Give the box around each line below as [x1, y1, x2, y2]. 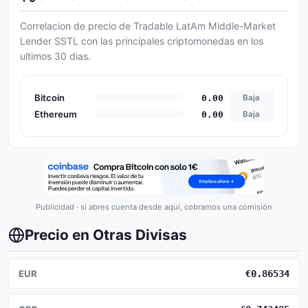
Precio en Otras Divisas [25, 226, 187, 243]
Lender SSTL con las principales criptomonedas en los [20, 35, 263, 47]
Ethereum [34, 108, 77, 120]
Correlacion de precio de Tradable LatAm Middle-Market [20, 20, 276, 32]
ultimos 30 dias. [20, 50, 91, 62]
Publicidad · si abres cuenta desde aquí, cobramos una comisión [36, 202, 272, 212]
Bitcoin [34, 91, 65, 103]
